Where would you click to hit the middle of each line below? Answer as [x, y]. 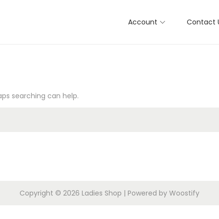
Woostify [184, 193]
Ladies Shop [102, 193]
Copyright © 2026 [51, 193]
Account [143, 22]
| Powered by [145, 193]
